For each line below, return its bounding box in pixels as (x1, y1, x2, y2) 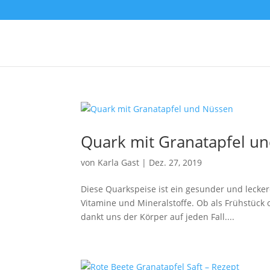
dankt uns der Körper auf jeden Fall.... (81, 211, 235, 222)
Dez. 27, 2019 (149, 157, 202, 168)
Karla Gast (98, 157, 140, 168)
